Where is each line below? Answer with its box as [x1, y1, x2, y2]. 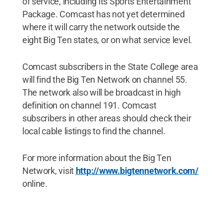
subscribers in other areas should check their [22, 113, 191, 123]
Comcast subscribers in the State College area [22, 61, 198, 72]
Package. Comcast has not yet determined [22, 9, 185, 19]
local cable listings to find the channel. [22, 126, 166, 136]
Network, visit [22, 166, 76, 176]
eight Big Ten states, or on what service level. [22, 35, 193, 45]
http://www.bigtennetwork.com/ [75, 166, 199, 176]
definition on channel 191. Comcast [22, 100, 157, 111]
